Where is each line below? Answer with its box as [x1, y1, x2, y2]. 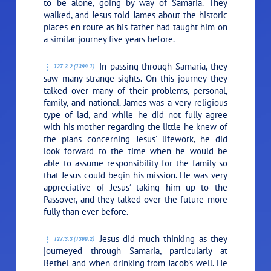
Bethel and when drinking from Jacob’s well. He [44, 256, 227, 269]
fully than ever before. [44, 205, 129, 217]
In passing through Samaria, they [95, 60, 227, 72]
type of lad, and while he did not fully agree [44, 108, 227, 120]
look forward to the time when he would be [44, 145, 227, 157]
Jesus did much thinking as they [96, 232, 227, 244]
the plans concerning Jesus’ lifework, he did [44, 132, 227, 145]
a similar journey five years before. [44, 33, 175, 45]
